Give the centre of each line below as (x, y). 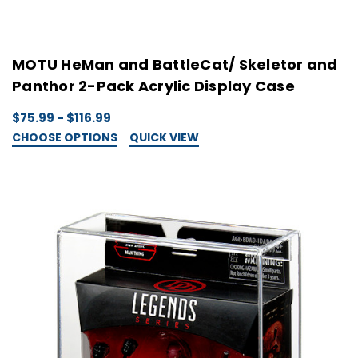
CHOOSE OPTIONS (65, 137)
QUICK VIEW (164, 137)
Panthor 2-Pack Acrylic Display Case (153, 86)
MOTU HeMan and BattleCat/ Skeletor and (175, 64)
